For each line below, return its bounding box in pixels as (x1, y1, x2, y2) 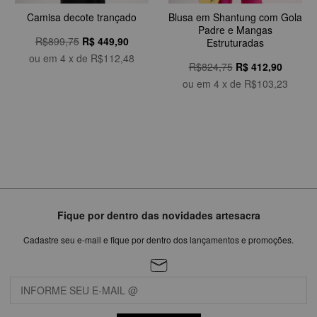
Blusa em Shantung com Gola (168, 10, 302, 25)
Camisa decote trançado (27, 10, 137, 25)
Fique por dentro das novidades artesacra (57, 208, 260, 223)
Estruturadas (207, 35, 264, 50)
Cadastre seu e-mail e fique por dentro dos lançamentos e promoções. (23, 234, 294, 246)
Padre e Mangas (198, 23, 272, 38)
